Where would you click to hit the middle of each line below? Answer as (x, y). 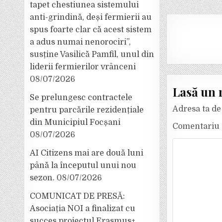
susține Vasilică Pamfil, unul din (92, 55)
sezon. (42, 178)
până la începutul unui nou (83, 166)
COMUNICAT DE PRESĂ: (78, 196)
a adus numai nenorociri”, (81, 42)
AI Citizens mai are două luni (87, 153)
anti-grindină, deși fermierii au (91, 17)
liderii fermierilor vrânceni (83, 67)
